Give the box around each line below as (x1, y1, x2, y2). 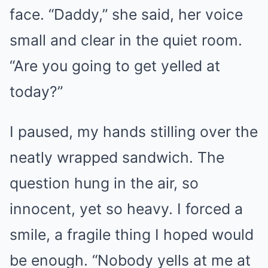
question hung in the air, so (10, 174, 199, 192)
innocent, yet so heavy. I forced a (10, 200, 243, 218)
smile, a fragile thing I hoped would (10, 226, 254, 243)
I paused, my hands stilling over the (10, 123, 258, 141)
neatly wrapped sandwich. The (10, 148, 224, 166)
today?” (10, 83, 63, 100)
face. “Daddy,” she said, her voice (10, 5, 243, 23)
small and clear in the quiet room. (10, 31, 242, 49)
